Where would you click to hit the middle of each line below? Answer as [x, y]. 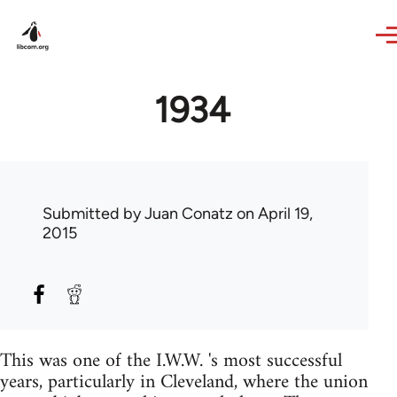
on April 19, [273, 214]
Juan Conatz [189, 214]
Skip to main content [85, 12]
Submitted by [93, 214]
